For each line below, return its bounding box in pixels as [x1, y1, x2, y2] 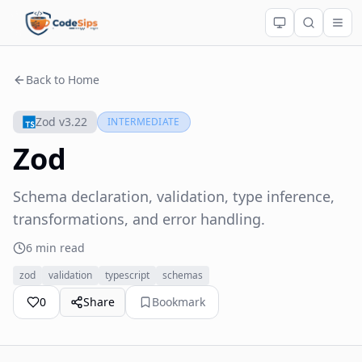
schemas [162, 268, 203, 282]
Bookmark [152, 294, 205, 309]
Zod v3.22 [36, 114, 87, 129]
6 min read [26, 240, 85, 255]
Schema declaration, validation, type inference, [13, 187, 335, 206]
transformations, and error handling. [13, 209, 265, 229]
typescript [105, 268, 149, 282]
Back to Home [26, 72, 99, 87]
